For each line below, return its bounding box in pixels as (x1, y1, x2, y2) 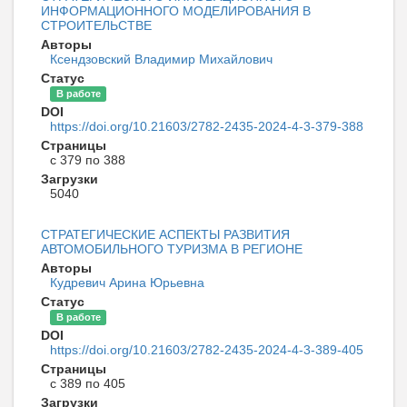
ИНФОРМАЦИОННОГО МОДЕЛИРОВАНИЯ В (41, 4, 311, 19)
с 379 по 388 (50, 153, 125, 168)
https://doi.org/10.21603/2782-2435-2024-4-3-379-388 (50, 119, 363, 134)
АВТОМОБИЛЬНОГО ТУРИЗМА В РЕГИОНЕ (41, 242, 303, 257)
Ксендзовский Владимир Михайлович (50, 52, 273, 67)
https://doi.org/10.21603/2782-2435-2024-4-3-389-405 (50, 342, 363, 358)
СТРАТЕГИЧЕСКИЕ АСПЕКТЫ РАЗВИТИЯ (41, 227, 290, 243)
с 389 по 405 (50, 376, 125, 392)
